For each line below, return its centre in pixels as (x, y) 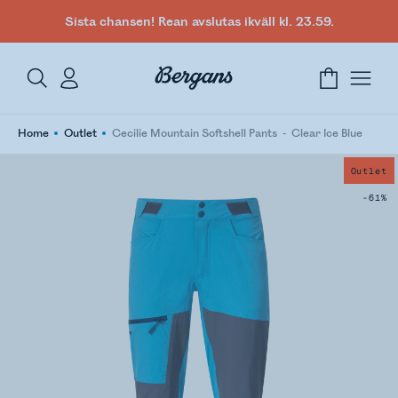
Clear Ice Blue (327, 134)
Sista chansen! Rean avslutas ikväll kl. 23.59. (199, 21)
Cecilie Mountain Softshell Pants (195, 134)
